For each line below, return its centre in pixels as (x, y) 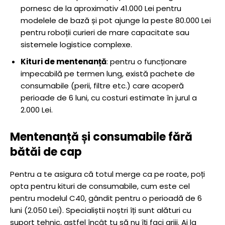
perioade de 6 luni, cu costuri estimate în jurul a (109, 98)
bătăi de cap (46, 152)
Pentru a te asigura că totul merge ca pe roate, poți (107, 174)
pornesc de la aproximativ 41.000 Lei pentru (101, 8)
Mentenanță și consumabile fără (101, 137)
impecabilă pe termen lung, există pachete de (108, 74)
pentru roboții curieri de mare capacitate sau (105, 32)
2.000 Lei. (37, 110)
